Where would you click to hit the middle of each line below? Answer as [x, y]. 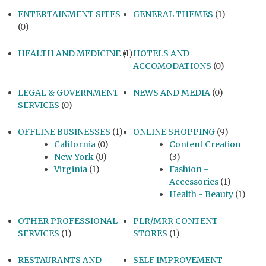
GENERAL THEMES [173, 15]
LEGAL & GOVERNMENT [68, 93]
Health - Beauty [201, 194]
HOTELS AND [161, 54]
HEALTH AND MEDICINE [69, 54]
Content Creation [205, 145]
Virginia [71, 170]
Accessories [194, 182]
